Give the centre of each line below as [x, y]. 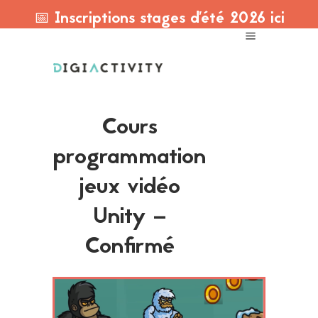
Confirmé [129, 247]
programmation [129, 158]
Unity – [129, 218]
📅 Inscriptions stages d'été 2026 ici [159, 19]
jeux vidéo [129, 188]
